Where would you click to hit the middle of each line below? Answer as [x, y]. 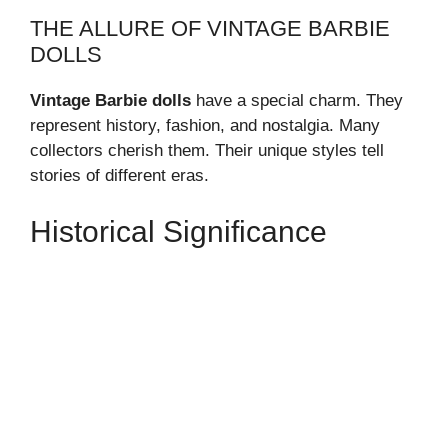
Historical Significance [178, 231]
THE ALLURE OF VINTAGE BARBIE [210, 28]
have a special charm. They [297, 100]
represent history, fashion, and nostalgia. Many [205, 125]
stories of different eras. [119, 175]
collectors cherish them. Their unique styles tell [207, 150]
